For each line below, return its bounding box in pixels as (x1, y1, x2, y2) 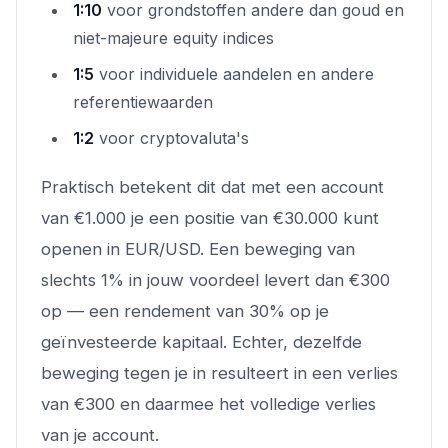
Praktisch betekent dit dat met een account (41, 176, 384, 197)
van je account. (41, 424, 159, 445)
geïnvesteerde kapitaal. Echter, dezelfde (41, 331, 362, 352)
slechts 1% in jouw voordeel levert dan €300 (41, 269, 390, 290)
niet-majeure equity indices (73, 27, 274, 48)
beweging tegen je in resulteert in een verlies (41, 362, 398, 383)
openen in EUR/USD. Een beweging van (41, 238, 355, 259)
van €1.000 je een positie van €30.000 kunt (41, 207, 379, 228)
